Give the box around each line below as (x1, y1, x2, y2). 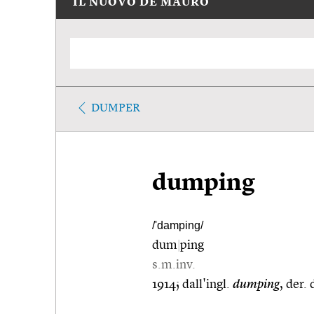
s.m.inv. (152, 258, 196, 271)
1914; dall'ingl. (152, 278, 233, 291)
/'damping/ (152, 219, 203, 231)
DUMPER (91, 102, 140, 114)
